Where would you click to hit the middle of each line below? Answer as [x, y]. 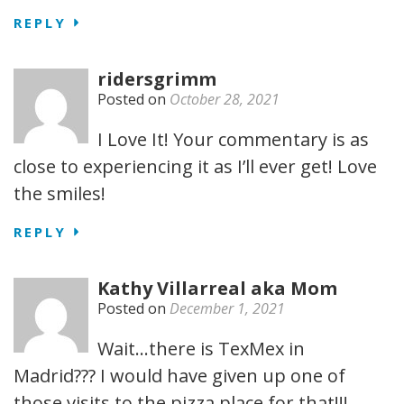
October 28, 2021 [225, 100]
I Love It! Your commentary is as [233, 140]
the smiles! [60, 194]
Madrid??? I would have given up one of [179, 376]
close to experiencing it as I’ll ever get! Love [195, 167]
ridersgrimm [157, 79]
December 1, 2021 [227, 309]
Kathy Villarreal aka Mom [217, 289]
